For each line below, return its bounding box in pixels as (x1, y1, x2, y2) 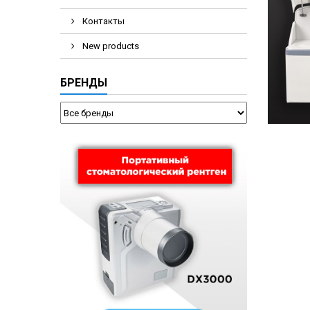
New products (80, 41, 139, 51)
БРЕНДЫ (60, 76, 107, 89)
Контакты (80, 16, 125, 26)
